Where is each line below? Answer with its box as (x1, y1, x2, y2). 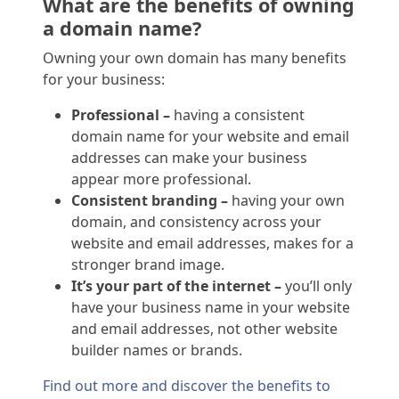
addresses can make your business (71, 148, 307, 168)
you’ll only (281, 276, 352, 297)
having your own (232, 191, 345, 211)
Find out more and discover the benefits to (43, 376, 330, 396)
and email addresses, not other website (71, 319, 338, 339)
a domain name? (43, 15, 207, 42)
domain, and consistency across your (71, 212, 322, 232)
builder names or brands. (71, 340, 246, 361)
